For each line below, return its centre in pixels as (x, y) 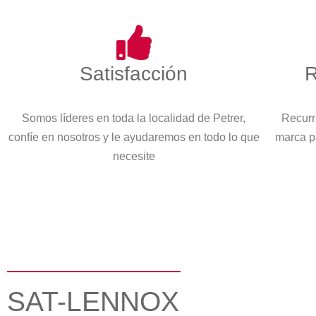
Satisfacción (134, 74)
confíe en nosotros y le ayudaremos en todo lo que (134, 138)
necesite (134, 157)
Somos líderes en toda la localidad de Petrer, (134, 119)
